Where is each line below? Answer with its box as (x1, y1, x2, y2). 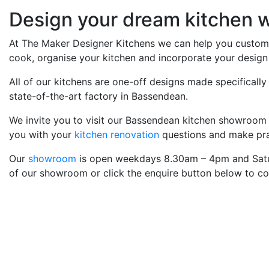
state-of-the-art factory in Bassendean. (9, 90, 188, 102)
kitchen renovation (74, 128, 159, 141)
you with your (9, 128, 74, 141)
